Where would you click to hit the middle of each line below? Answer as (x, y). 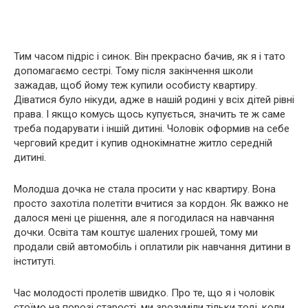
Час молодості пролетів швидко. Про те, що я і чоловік (144, 293)
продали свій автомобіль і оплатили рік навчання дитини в (152, 247)
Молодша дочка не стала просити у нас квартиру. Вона (145, 189)
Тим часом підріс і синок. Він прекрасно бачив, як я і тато (150, 56)
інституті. (35, 261)
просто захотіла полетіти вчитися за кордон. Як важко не (151, 203)
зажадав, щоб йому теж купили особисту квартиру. (135, 85)
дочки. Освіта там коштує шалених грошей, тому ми (136, 232)
